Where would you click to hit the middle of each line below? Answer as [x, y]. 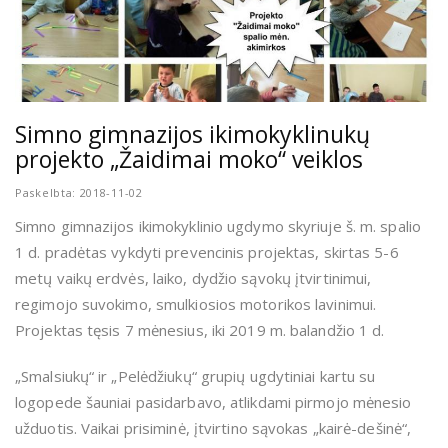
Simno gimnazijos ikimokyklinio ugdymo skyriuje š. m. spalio [218, 226]
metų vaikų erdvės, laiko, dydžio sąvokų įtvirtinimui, [193, 278]
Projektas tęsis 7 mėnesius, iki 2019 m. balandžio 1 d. [200, 330]
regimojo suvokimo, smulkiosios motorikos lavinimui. [196, 304]
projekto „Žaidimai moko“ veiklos [189, 159]
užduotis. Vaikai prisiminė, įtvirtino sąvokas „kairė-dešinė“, [213, 428]
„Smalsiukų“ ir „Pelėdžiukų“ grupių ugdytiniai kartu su [195, 376]
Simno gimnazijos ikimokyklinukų [192, 134]
